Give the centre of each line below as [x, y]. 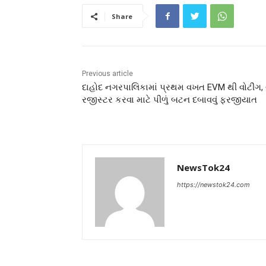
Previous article [107, 74]
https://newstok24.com [213, 185]
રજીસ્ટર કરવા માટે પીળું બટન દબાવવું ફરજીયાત [170, 100]
